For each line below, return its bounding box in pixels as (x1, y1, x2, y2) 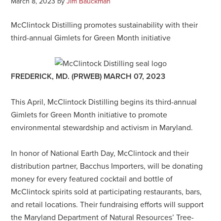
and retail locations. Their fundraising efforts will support (11, 199, 204, 210)
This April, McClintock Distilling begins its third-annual (11, 97, 197, 107)
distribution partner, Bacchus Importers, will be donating (11, 161, 203, 171)
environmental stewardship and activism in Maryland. (11, 122, 193, 133)
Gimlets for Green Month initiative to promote (11, 110, 168, 120)
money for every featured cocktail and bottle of (11, 174, 173, 184)
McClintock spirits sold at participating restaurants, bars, (11, 186, 202, 197)
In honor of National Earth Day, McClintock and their (11, 148, 189, 158)
